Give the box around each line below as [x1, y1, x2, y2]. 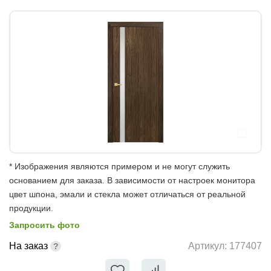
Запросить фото [9, 220, 80, 230]
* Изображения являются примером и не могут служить [9, 161, 230, 171]
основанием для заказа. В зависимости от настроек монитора [9, 175, 255, 185]
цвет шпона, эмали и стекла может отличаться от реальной [9, 189, 246, 199]
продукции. [9, 203, 53, 213]
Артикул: [188, 241, 229, 252]
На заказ [9, 240, 48, 251]
